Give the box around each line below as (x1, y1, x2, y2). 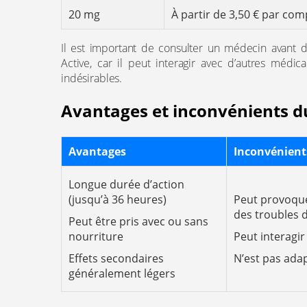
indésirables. (61, 71, 123, 86)
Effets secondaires (69, 251, 164, 266)
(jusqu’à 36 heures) (69, 192, 167, 207)
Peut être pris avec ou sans (69, 214, 208, 229)
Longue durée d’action (69, 177, 184, 192)
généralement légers (69, 266, 175, 281)
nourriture (69, 229, 123, 244)
